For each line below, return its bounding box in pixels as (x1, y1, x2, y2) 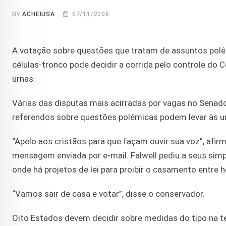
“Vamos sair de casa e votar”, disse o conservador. (12, 189, 205, 199)
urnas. (12, 74, 35, 84)
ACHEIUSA (22, 11, 55, 18)
